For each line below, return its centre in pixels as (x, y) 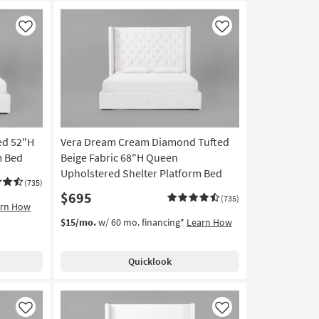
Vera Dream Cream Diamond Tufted (145, 142)
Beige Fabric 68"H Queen (119, 158)
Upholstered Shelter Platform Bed (141, 173)
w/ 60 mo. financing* (141, 223)
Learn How (209, 223)
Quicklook (150, 262)
